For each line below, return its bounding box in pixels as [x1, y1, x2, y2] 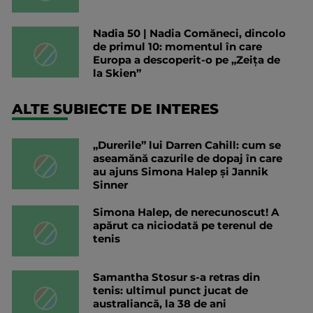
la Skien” [93, 66, 141, 80]
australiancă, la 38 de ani [93, 296, 226, 310]
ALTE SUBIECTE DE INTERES [12, 100, 219, 117]
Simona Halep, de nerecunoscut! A [93, 205, 279, 219]
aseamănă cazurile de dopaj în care [93, 151, 282, 165]
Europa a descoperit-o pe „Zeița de [93, 52, 280, 66]
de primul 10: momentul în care [93, 39, 262, 53]
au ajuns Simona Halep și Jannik [93, 164, 268, 178]
